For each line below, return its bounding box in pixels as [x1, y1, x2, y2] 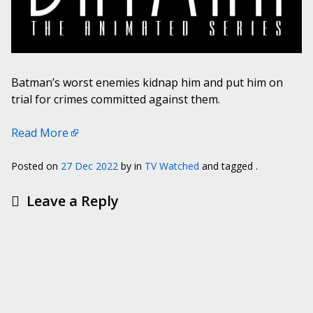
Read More [11, 125, 68, 140]
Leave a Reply [27, 191, 119, 210]
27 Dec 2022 [61, 159, 118, 173]
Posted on [11, 159, 61, 173]
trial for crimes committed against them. [11, 92, 220, 107]
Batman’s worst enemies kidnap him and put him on [11, 75, 283, 90]
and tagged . [199, 159, 258, 173]
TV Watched [145, 159, 199, 173]
